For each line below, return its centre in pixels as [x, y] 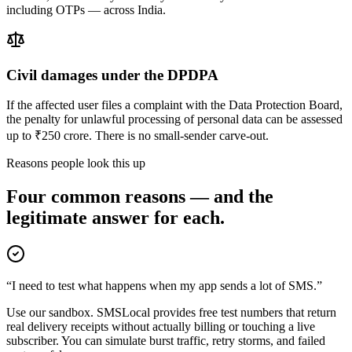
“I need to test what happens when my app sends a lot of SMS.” [164, 286]
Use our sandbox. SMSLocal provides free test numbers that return [171, 313]
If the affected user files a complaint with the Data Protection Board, [174, 105]
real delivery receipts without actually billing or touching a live [161, 327]
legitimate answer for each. [115, 218]
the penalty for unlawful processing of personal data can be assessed [174, 119]
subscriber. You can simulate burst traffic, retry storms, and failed [166, 341]
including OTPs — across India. [86, 9]
